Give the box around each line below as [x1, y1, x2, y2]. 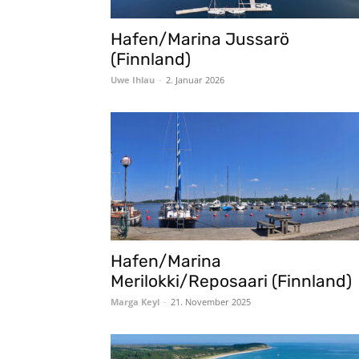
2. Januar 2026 [166, 74, 224, 86]
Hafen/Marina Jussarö [111, 29, 289, 49]
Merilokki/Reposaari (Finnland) [111, 271, 352, 291]
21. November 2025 [171, 296, 251, 308]
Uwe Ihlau [111, 74, 155, 86]
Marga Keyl [111, 296, 159, 308]
